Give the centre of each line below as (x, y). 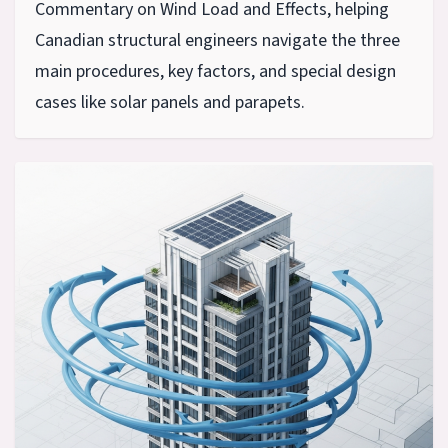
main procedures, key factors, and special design (215, 72)
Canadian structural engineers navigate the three (217, 41)
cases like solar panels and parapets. (170, 103)
